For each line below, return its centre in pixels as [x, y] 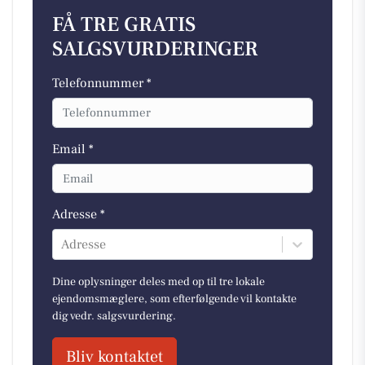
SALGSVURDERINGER [155, 50]
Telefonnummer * [102, 84]
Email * [73, 149]
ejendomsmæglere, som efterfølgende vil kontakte [174, 299]
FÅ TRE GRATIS [124, 25]
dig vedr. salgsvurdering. [114, 317]
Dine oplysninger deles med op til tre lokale [158, 282]
